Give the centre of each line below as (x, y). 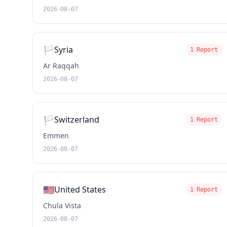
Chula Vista (62, 205)
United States (80, 190)
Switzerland (77, 120)
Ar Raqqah (61, 66)
